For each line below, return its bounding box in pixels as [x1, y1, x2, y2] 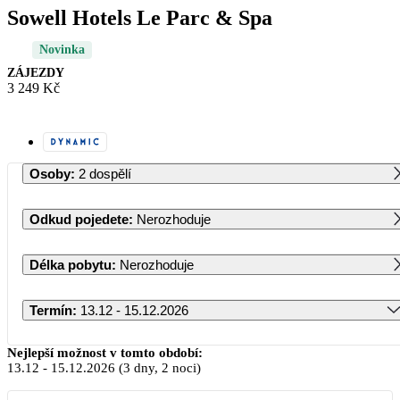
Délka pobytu [29, 256, 112, 272]
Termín [29, 302, 72, 318]
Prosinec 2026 [173, 341, 257, 357]
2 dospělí [79, 165, 131, 181]
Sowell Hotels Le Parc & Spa [7, 5, 272, 29]
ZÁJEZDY [7, 65, 64, 79]
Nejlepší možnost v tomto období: [7, 345, 203, 360]
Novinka [39, 42, 85, 56]
